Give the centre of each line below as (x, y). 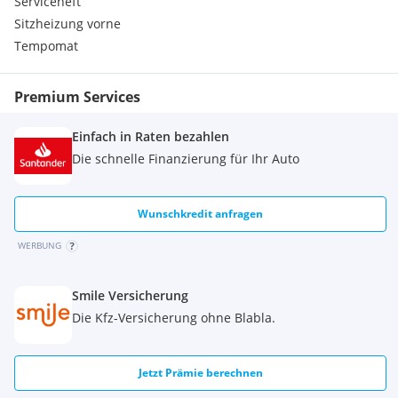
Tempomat (46, 46)
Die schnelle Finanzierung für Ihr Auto (186, 159)
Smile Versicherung (130, 295)
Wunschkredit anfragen (201, 214)
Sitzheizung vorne (68, 24)
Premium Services (77, 97)
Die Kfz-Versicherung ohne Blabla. (174, 318)
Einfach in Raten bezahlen (151, 136)
